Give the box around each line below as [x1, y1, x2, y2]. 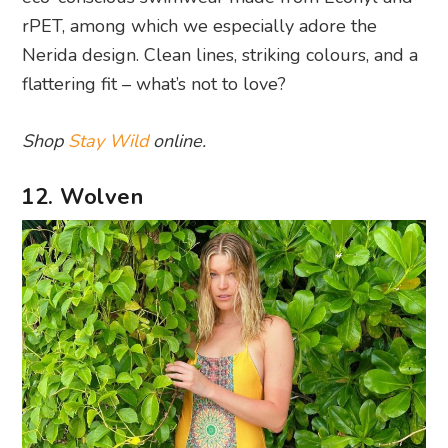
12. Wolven [21, 182, 144, 212]
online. [148, 129, 207, 153]
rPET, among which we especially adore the [22, 14, 378, 38]
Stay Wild [68, 129, 149, 153]
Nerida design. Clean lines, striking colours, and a [22, 43, 419, 67]
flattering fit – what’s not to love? [22, 72, 287, 96]
